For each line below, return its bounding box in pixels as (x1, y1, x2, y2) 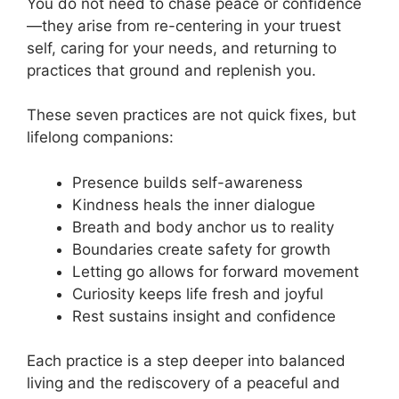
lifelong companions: (27, 128, 174, 146)
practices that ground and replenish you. (27, 61, 316, 79)
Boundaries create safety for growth (72, 240, 330, 258)
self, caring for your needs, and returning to (27, 38, 337, 57)
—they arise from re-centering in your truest (27, 16, 341, 35)
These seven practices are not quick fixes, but (27, 106, 356, 124)
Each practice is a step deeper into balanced (27, 352, 346, 370)
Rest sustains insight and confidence (72, 306, 336, 325)
